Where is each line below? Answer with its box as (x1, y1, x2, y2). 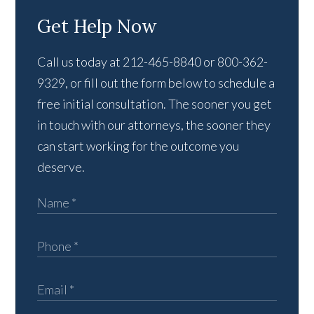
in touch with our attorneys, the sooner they (37, 117, 271, 133)
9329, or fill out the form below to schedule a (37, 75, 275, 91)
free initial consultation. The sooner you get (37, 96, 273, 112)
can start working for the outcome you (37, 138, 240, 154)
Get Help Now (37, 15, 158, 39)
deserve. (37, 159, 86, 175)
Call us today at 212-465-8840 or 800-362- (37, 54, 268, 70)
